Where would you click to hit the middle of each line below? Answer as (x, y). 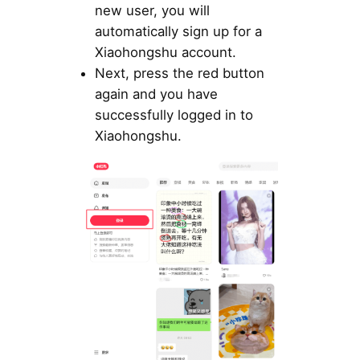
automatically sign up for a (178, 32)
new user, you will (152, 11)
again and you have (156, 94)
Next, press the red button (179, 74)
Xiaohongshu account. (165, 53)
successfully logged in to (174, 115)
